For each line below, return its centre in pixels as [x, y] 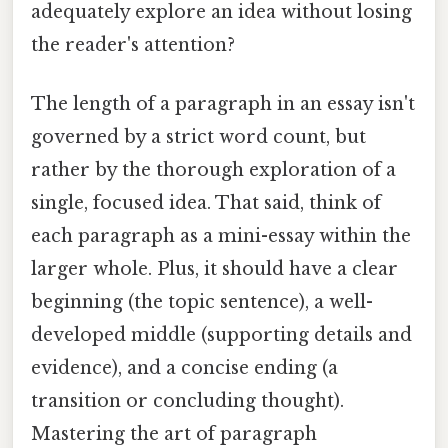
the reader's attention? [133, 44]
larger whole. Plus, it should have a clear [214, 269]
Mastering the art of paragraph [174, 434]
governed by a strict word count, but [198, 137]
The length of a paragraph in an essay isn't [223, 104]
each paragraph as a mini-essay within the [221, 236]
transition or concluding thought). [187, 401]
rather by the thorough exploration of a [213, 170]
